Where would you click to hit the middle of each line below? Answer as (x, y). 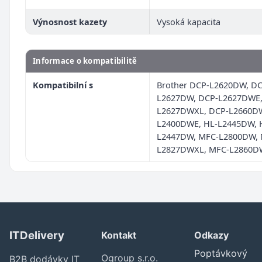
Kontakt (119, 235)
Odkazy (212, 235)
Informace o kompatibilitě (85, 61)
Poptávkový (221, 254)
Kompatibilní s (63, 85)
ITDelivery (37, 235)
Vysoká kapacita (189, 21)
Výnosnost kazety (70, 21)
